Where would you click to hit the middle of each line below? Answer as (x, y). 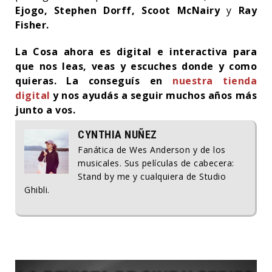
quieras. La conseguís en (94, 80)
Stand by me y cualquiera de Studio (152, 176)
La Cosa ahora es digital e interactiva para (136, 51)
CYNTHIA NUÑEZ (117, 134)
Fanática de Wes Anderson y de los (152, 149)
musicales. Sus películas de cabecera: (156, 163)
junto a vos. (45, 110)
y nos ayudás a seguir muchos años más (153, 95)
